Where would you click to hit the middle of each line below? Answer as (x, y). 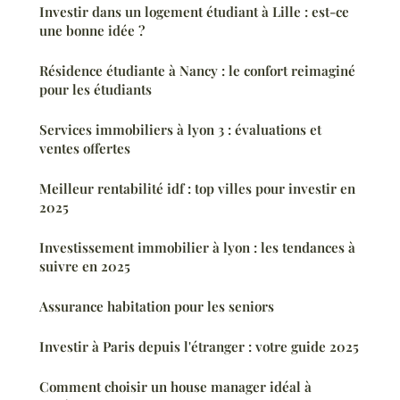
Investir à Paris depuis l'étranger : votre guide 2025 (199, 346)
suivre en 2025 (85, 266)
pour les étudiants (96, 89)
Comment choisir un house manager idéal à (175, 386)
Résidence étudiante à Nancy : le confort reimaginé (197, 70)
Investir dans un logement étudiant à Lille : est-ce (194, 11)
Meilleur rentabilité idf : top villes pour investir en (197, 188)
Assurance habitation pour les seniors (157, 306)
